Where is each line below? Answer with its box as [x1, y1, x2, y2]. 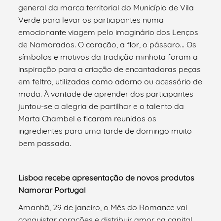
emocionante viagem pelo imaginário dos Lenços [18, 27, 199, 37]
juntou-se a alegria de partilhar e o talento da [18, 101, 184, 111]
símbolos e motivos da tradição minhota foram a [18, 51, 198, 62]
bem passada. [18, 138, 72, 148]
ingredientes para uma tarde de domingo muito [18, 125, 192, 136]
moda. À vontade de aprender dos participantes [18, 88, 194, 99]
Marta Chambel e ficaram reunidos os [18, 113, 157, 123]
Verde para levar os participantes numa [18, 14, 164, 25]
